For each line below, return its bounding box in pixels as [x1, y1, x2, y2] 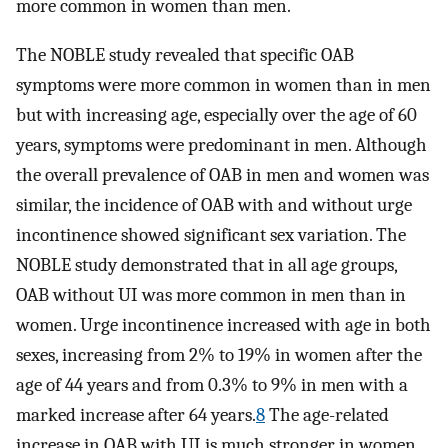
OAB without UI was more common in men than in [16, 283, 406, 306]
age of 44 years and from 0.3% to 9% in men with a [16, 373, 408, 396]
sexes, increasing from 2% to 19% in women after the [16, 343, 422, 366]
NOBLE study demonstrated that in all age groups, [16, 253, 397, 276]
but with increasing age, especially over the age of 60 [16, 103, 417, 126]
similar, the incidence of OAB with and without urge [16, 193, 412, 216]
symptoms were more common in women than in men [16, 73, 431, 96]
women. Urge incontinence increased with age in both [16, 313, 431, 336]
